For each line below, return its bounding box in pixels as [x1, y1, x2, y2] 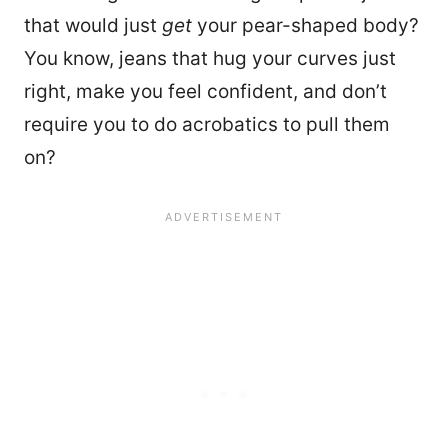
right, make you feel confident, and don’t [24, 79, 387, 103]
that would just [24, 13, 162, 37]
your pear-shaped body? [192, 13, 419, 37]
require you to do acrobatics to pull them [24, 112, 390, 136]
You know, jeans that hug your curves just [24, 46, 396, 70]
